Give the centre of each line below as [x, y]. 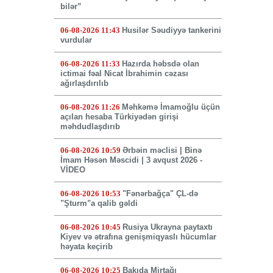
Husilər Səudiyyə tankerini [171, 30]
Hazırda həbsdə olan [160, 64]
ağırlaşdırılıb [84, 83]
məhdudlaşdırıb [90, 127]
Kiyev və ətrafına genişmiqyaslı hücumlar [138, 237]
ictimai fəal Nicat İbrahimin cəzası [124, 74]
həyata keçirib [86, 247]
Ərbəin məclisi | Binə [162, 151]
